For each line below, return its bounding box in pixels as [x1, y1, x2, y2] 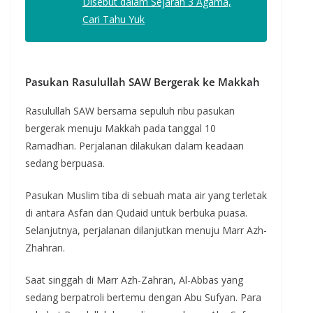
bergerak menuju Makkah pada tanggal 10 [25, 121, 216, 135]
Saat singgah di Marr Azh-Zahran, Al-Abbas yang [25, 272, 243, 286]
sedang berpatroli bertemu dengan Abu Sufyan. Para [25, 290, 261, 304]
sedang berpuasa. [25, 156, 105, 170]
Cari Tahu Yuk [82, 12, 145, 26]
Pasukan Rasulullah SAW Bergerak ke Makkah [25, 74, 260, 89]
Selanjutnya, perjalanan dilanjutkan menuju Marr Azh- [25, 223, 267, 237]
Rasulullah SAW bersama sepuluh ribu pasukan [25, 103, 235, 117]
